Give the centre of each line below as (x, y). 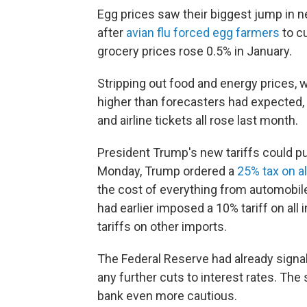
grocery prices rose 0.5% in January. (195, 51)
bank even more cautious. (167, 296)
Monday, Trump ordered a (167, 171)
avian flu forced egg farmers (203, 33)
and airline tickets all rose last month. (198, 120)
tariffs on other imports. (162, 226)
